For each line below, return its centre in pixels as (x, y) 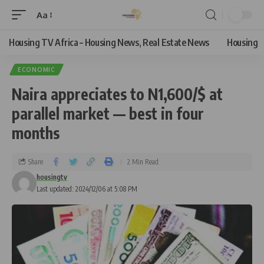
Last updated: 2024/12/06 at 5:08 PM (87, 189)
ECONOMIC (37, 70)
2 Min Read (143, 161)
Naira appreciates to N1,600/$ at (117, 94)
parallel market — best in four (108, 113)
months (36, 133)
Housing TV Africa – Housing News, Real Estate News (109, 42)
